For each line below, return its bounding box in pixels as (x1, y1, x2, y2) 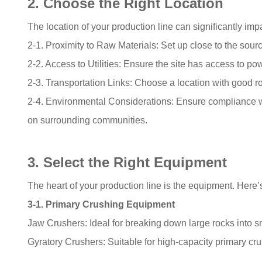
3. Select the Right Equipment (27, 154, 227, 170)
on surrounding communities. (27, 115, 148, 125)
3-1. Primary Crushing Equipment (27, 199, 175, 209)
